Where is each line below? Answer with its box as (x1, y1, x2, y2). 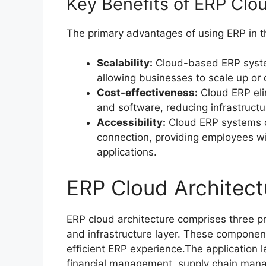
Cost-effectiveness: (97, 87, 198, 99)
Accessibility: (97, 116, 166, 129)
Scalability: (97, 57, 153, 69)
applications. (97, 146, 157, 159)
